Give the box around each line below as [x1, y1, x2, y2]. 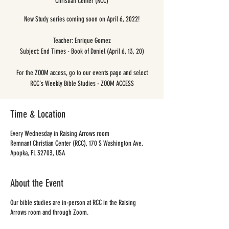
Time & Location [10, 108, 65, 120]
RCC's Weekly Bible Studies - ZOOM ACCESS [30, 79, 134, 88]
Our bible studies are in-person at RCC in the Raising [10, 198, 136, 207]
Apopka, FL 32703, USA [10, 149, 65, 157]
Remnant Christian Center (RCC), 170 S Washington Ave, [10, 139, 143, 148]
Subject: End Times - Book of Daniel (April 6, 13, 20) [19, 47, 144, 56]
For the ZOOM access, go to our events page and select [16, 68, 148, 77]
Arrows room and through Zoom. [10, 208, 91, 217]
